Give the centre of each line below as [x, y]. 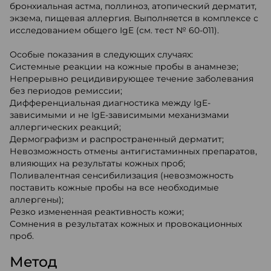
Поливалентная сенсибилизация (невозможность [122, 175]
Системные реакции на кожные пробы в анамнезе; [124, 67]
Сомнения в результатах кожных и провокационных [126, 224]
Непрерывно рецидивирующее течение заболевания [132, 79]
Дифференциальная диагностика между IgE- [110, 103]
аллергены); [37, 200]
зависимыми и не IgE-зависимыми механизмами [119, 115]
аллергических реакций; [65, 127]
